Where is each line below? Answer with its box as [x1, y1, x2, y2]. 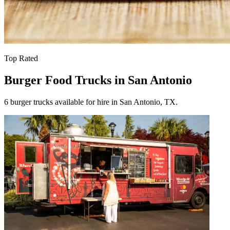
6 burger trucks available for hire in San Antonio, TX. [4, 97, 178, 106]
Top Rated [4, 53, 38, 63]
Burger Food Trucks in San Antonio [4, 73, 192, 87]
